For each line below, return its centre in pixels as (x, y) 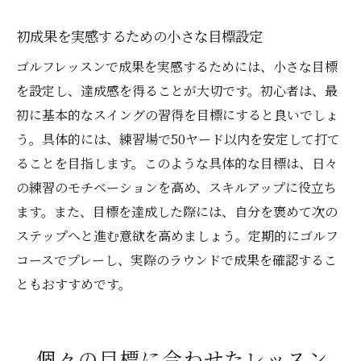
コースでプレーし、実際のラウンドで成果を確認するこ (176, 260)
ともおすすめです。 (74, 284)
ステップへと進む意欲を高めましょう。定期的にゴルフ (177, 236)
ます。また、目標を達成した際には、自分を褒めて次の (177, 212)
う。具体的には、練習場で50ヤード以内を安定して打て (178, 139)
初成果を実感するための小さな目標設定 (139, 36)
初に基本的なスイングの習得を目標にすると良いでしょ (177, 115)
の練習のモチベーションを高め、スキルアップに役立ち (176, 188)
